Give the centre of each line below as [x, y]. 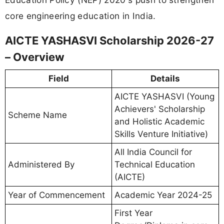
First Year [133, 213]
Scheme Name [37, 115]
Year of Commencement [56, 195]
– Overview [35, 57]
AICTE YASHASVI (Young [164, 97]
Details [165, 79]
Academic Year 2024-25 [163, 195]
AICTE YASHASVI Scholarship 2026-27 [109, 41]
